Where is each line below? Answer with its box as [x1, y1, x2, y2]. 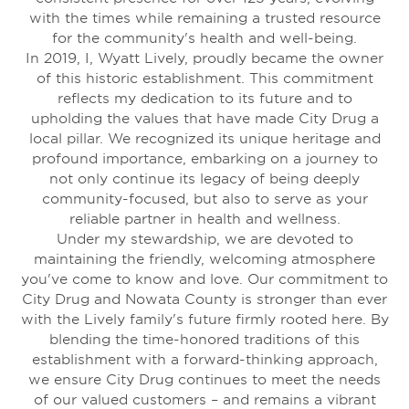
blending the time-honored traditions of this [49, 330, 360, 348]
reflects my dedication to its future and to [57, 89, 352, 107]
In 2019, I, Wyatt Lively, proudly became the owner [26, 48, 383, 67]
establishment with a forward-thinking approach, [31, 350, 378, 368]
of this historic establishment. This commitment [36, 68, 373, 87]
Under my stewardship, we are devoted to [56, 229, 353, 247]
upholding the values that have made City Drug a [30, 109, 379, 127]
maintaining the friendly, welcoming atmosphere [34, 249, 375, 267]
